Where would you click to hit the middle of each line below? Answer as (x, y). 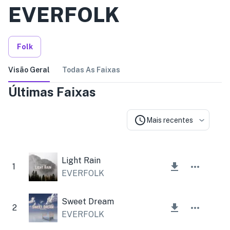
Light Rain (81, 160)
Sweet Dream (88, 201)
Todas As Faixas (91, 70)
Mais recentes (170, 120)
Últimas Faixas (52, 92)
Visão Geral (29, 70)
